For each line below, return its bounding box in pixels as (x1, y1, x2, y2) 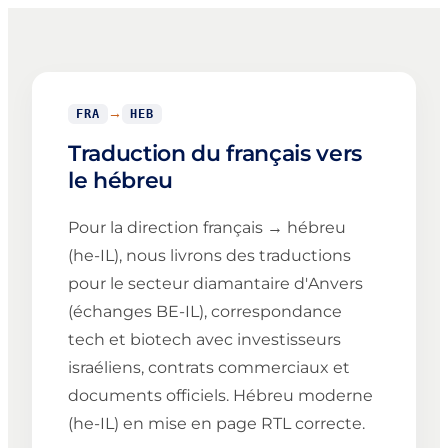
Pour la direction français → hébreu (68, 218, 346, 238)
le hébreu (68, 167, 174, 195)
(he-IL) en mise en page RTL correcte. (68, 414, 365, 434)
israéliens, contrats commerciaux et (68, 358, 350, 378)
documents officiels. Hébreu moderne (68, 386, 373, 406)
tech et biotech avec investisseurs (68, 330, 341, 350)
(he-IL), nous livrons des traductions (68, 246, 351, 266)
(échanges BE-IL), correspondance (68, 302, 342, 322)
